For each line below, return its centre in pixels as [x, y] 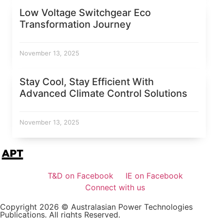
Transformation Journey [75, 25]
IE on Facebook [154, 176]
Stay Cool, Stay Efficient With [87, 82]
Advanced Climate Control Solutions [103, 94]
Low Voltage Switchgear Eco [85, 13]
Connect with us [115, 188]
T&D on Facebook [80, 176]
